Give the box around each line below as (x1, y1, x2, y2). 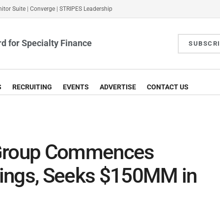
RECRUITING (12, 83, 52, 91)
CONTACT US (147, 83, 189, 91)
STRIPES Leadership (59, 5, 112, 12)
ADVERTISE (100, 83, 136, 91)
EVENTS (63, 83, 89, 91)
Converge (30, 5, 55, 12)
